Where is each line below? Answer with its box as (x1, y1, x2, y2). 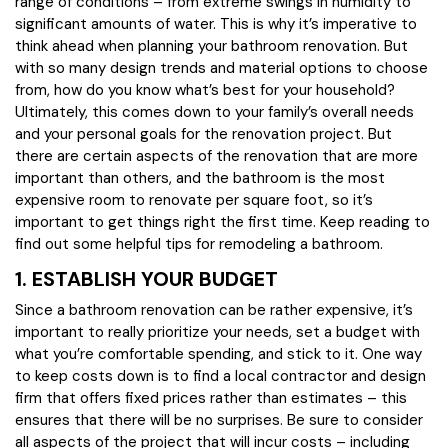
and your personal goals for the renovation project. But (15, 124, 392, 144)
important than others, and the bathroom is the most (15, 168, 385, 188)
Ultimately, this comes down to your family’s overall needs (15, 102, 414, 122)
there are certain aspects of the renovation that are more (15, 146, 418, 166)
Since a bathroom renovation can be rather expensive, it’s (15, 300, 413, 320)
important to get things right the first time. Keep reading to (15, 212, 430, 232)
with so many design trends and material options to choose (15, 58, 428, 78)
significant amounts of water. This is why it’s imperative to (15, 14, 417, 34)
